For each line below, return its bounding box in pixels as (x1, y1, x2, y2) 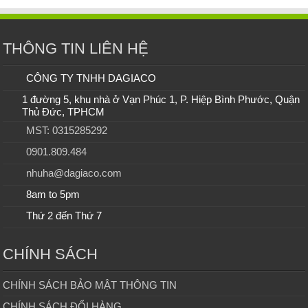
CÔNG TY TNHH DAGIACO (26, 71, 157, 84)
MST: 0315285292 (26, 124, 108, 136)
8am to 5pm (26, 188, 80, 200)
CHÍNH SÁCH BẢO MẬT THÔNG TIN (3, 278, 177, 291)
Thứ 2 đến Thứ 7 (26, 209, 102, 221)
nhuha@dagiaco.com (26, 166, 122, 179)
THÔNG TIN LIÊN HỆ (3, 39, 149, 57)
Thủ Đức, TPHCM (21, 105, 104, 118)
